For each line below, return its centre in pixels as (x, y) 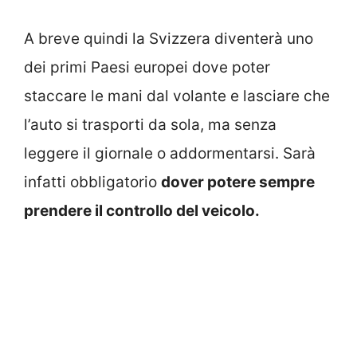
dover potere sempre (238, 182)
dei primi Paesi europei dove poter (147, 67)
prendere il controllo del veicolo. (143, 210)
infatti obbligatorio (92, 182)
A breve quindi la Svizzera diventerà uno (169, 38)
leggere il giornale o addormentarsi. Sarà (170, 153)
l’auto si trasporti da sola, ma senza (150, 124)
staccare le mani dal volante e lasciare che (177, 96)
